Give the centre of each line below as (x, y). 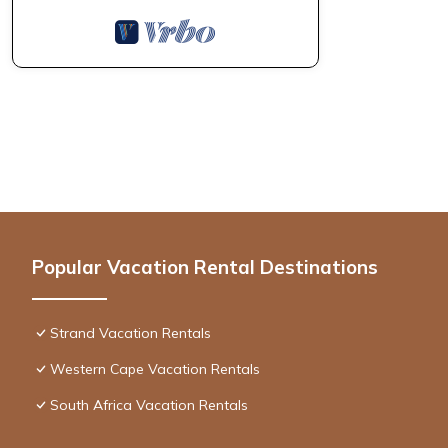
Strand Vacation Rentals (130, 333)
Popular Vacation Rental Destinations (205, 267)
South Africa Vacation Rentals (149, 405)
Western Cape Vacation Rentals (155, 369)
